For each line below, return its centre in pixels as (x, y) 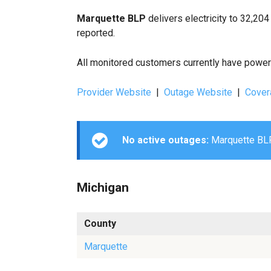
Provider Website (114, 92)
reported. (96, 33)
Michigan (103, 188)
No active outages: (165, 140)
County (100, 224)
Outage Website (198, 92)
